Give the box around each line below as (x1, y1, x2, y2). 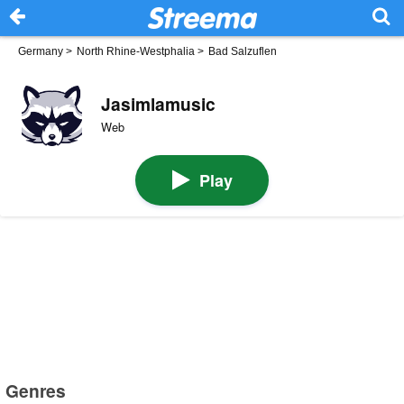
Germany (18, 45, 63, 58)
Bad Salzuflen (208, 45, 277, 58)
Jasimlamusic (100, 90, 216, 116)
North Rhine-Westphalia (77, 45, 195, 58)
